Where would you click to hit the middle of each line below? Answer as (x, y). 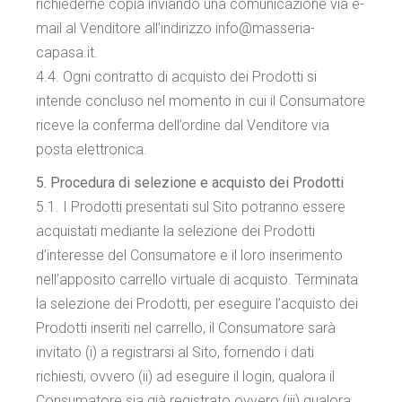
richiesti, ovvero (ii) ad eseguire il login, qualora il (186, 376)
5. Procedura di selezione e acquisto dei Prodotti (190, 183)
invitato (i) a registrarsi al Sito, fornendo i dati (175, 352)
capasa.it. (67, 52)
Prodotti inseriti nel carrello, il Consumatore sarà (186, 328)
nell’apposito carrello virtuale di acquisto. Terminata (197, 280)
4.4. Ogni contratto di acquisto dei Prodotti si (177, 77)
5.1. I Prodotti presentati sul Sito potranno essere (191, 207)
